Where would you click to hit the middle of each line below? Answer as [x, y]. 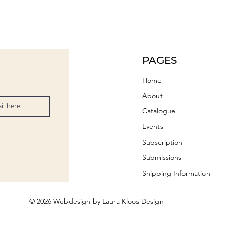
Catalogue [159, 111]
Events [153, 126]
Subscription [163, 142]
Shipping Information [176, 173]
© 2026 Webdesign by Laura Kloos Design [96, 202]
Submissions [162, 157]
